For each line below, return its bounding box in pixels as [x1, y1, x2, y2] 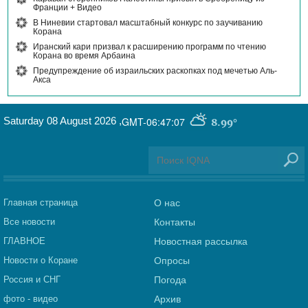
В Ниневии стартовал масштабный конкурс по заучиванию [33, 18, 263, 28]
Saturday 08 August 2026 [3, 115, 119, 127]
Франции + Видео [33, 3, 102, 13]
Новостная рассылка [154, 236, 247, 247]
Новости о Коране [3, 255, 78, 266]
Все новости [3, 217, 55, 228]
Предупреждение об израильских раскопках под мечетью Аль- [33, 66, 277, 76]
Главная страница [3, 197, 78, 208]
